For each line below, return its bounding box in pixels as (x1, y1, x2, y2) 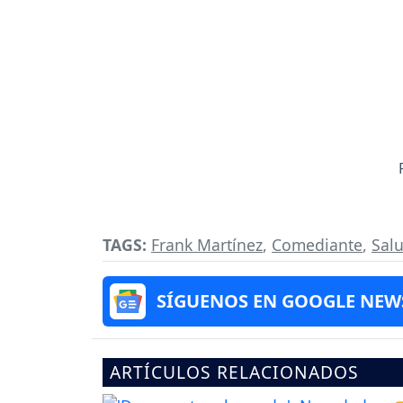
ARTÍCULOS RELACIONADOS (110, 359, 359, 384)
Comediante (272, 233, 363, 255)
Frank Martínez (151, 233, 263, 255)
